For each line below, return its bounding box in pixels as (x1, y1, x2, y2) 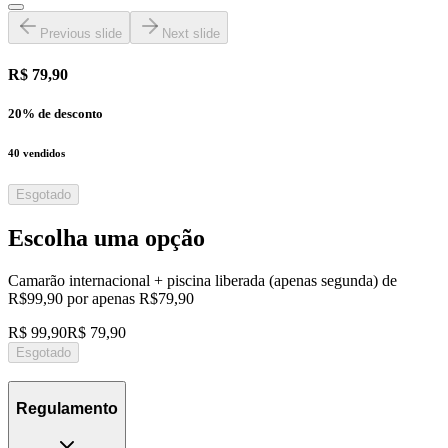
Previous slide (40, 26, 122, 42)
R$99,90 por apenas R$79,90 (8, 289, 194, 307)
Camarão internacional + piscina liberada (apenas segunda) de (8, 271, 397, 289)
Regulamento (16, 399, 118, 417)
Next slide (162, 26, 220, 42)
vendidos (20, 146, 65, 159)
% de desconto (22, 105, 103, 121)
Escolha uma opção (8, 224, 205, 251)
